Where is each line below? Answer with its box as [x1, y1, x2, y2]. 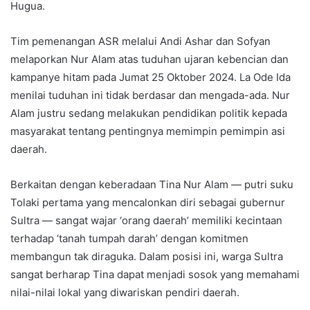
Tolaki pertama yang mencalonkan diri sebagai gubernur [10, 195, 285, 209]
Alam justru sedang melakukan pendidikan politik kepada [10, 106, 287, 120]
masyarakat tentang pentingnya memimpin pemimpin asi [10, 124, 285, 138]
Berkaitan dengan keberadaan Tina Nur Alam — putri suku [10, 177, 293, 191]
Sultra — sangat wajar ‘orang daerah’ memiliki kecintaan [10, 213, 282, 227]
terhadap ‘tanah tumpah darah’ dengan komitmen [10, 231, 248, 245]
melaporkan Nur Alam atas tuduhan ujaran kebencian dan [10, 52, 289, 66]
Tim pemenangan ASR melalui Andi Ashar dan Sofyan [10, 34, 271, 48]
